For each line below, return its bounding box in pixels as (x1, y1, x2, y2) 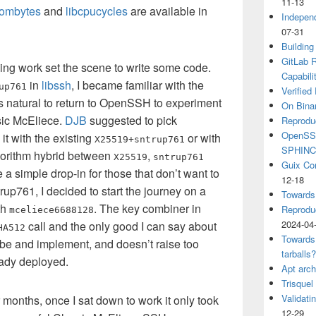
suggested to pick (87, 112, 177, 128)
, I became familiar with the (71, 77, 204, 93)
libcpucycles (66, 3, 128, 19)
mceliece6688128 (9, 205, 94, 215)
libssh (42, 77, 71, 93)
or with (185, 130, 221, 146)
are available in (128, 3, 207, 19)
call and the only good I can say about (25, 218, 217, 234)
